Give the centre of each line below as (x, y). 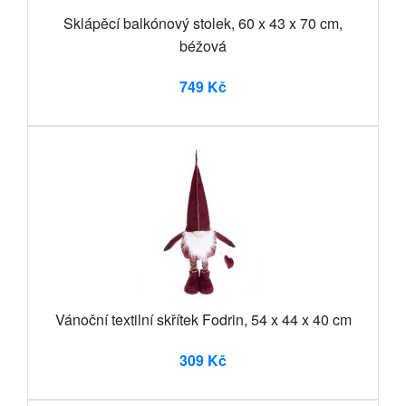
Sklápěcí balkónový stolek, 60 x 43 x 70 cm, (203, 24)
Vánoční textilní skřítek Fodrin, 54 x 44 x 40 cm (203, 320)
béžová (203, 46)
